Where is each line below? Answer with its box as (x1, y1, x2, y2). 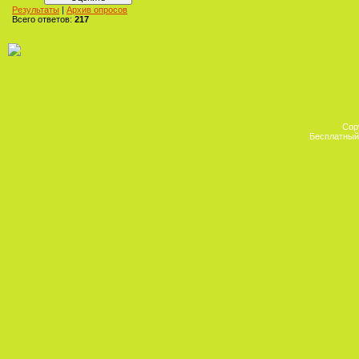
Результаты (12, 5, 59, 14)
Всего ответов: (12, 14, 75, 24)
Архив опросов (67, 5, 127, 14)
